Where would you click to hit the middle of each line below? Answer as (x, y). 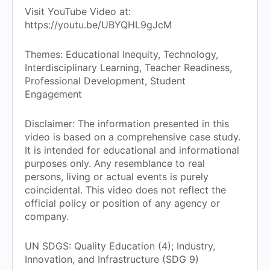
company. (47, 217)
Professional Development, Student (105, 81)
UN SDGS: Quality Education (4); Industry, (120, 246)
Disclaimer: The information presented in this (127, 124)
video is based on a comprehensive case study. (133, 137)
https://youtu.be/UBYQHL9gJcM (98, 25)
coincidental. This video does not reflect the (125, 190)
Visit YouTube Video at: (78, 12)
